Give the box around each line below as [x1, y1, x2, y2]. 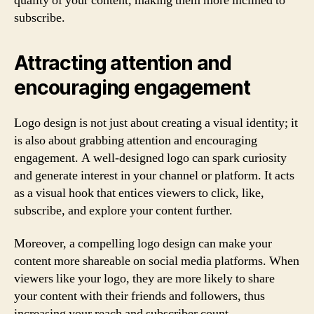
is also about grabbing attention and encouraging [14, 132, 257, 149]
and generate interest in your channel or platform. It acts [14, 167, 294, 184]
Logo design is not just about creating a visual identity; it [14, 114, 298, 131]
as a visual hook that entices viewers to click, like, [14, 184, 264, 201]
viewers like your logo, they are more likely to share [14, 271, 275, 287]
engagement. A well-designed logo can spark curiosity [14, 149, 287, 166]
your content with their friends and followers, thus [14, 288, 265, 304]
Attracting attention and [14, 50, 232, 75]
